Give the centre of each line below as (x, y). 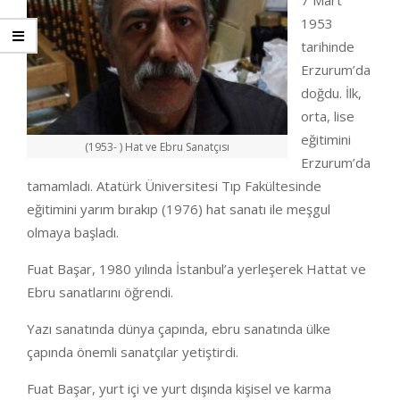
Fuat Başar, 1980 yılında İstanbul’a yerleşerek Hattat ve (196, 269)
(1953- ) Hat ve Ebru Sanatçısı (157, 146)
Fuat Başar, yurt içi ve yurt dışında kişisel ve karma (179, 388)
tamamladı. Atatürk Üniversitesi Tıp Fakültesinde (174, 186)
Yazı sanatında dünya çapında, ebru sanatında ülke (179, 329)
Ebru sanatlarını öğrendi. (100, 292)
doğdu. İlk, (331, 93)
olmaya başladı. (73, 232)
